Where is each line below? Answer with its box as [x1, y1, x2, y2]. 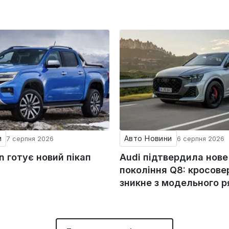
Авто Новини [124, 133, 172, 143]
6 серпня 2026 [176, 134, 224, 143]
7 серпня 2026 [6, 134, 54, 143]
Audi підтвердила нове [120, 151, 228, 163]
